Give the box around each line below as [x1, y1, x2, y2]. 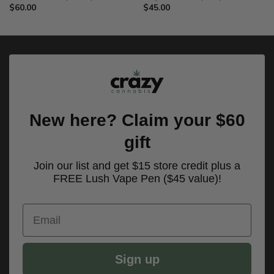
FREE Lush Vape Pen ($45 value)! [53, 172, 221, 185]
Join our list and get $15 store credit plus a [34, 160, 240, 172]
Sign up [114, 253, 160, 267]
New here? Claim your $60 [29, 111, 245, 130]
